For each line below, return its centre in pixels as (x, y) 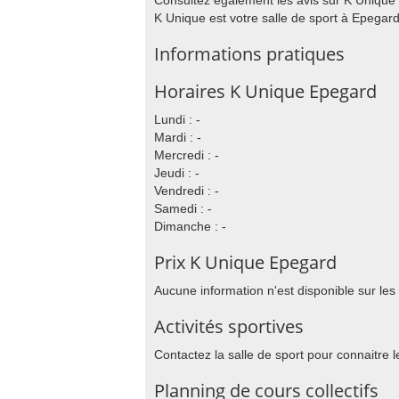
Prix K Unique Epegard (245, 262)
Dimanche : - (190, 226)
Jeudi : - (177, 173)
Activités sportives (229, 326)
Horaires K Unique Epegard (265, 91)
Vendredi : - (187, 191)
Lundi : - (177, 119)
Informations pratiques (249, 54)
